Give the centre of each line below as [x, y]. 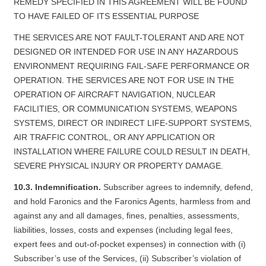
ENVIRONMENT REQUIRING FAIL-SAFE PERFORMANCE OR [131, 66]
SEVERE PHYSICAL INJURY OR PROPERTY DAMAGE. [118, 166]
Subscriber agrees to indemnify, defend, [178, 187]
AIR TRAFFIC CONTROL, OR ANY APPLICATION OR [114, 137]
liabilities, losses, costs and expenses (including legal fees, [123, 230]
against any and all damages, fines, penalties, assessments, [126, 216]
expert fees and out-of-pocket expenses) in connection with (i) [129, 244]
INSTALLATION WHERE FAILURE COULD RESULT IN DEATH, [132, 151]
